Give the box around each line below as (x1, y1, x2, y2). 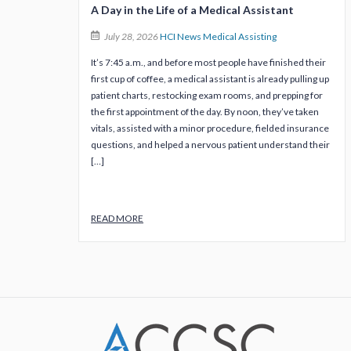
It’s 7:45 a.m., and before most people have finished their (91, 56, 326, 69)
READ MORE (91, 212, 143, 225)
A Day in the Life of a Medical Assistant (91, 3, 296, 17)
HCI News (159, 31, 201, 43)
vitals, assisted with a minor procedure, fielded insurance (91, 122, 329, 135)
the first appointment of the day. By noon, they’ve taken (91, 106, 319, 118)
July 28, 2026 (102, 31, 160, 43)
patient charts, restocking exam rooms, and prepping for (91, 89, 323, 102)
